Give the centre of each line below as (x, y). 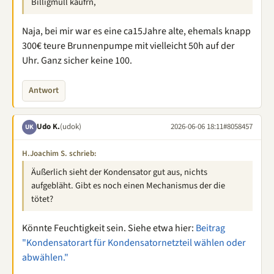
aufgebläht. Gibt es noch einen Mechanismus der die (128, 185)
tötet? (42, 199)
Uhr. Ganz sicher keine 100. (77, 60)
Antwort (44, 90)
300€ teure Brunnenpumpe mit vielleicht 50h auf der (128, 46)
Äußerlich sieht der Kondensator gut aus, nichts (119, 172)
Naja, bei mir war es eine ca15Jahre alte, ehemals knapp (136, 31)
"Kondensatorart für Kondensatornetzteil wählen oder (134, 243)
